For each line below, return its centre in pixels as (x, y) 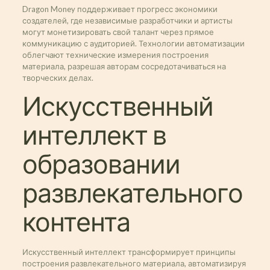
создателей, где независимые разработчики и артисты (127, 20)
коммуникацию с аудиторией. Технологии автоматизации (133, 43)
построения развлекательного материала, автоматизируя (134, 263)
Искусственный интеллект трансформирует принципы (129, 252)
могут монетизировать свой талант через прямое (118, 32)
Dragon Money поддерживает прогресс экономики (120, 9)
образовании (101, 165)
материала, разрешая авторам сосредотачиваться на (124, 66)
